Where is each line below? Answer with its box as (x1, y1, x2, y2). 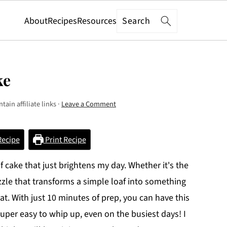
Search (122, 13, 148, 26)
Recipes (48, 14, 78, 27)
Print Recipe (43, 134, 86, 145)
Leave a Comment (61, 99, 116, 109)
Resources (77, 14, 117, 27)
